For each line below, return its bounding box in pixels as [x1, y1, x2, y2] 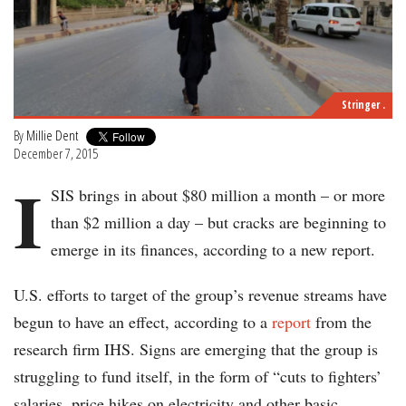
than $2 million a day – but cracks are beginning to [51, 211, 386, 234]
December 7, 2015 [14, 144, 98, 163]
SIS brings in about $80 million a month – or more [51, 184, 385, 207]
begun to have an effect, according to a [14, 311, 272, 333]
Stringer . [342, 97, 385, 113]
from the [311, 311, 372, 333]
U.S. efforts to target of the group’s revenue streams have [14, 284, 387, 306]
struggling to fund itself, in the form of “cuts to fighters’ [14, 365, 382, 388]
